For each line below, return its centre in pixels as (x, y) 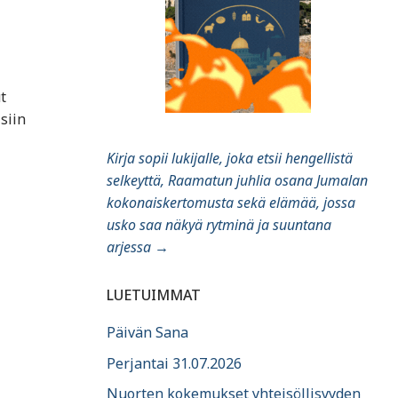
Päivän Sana (147, 333)
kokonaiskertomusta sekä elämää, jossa (231, 203)
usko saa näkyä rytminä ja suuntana (219, 225)
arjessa (129, 247)
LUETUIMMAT (154, 295)
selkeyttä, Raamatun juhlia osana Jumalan (237, 181)
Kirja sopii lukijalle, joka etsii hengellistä (230, 159)
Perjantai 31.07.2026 (174, 363)
